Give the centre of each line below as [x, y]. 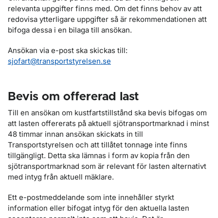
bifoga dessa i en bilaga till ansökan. [70, 30]
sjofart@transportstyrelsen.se [59, 61]
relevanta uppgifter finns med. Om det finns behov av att [105, 9]
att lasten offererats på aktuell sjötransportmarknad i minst [109, 123]
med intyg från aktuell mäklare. [61, 177]
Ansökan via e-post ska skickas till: [68, 50]
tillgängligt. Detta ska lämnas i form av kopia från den [99, 155]
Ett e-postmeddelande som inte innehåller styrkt [91, 197]
